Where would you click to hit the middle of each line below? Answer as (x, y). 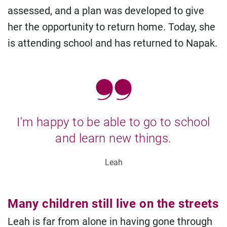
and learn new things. (113, 138)
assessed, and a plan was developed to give (106, 11)
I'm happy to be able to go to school (113, 122)
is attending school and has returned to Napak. (112, 43)
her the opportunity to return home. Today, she (111, 27)
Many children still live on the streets (113, 204)
